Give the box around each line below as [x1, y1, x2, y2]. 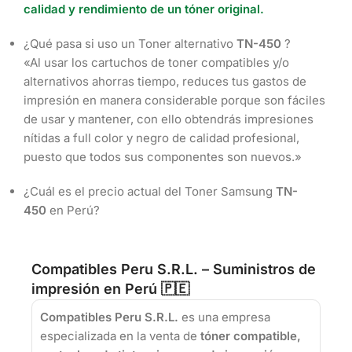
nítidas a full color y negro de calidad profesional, [24, 130, 299, 146]
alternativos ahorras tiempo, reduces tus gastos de [24, 74, 306, 90]
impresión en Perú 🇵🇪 [31, 280, 189, 298]
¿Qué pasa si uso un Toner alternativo [24, 36, 236, 52]
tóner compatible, [200, 328, 301, 344]
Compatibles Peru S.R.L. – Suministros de [31, 261, 316, 278]
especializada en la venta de [40, 328, 200, 344]
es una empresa [178, 310, 270, 325]
